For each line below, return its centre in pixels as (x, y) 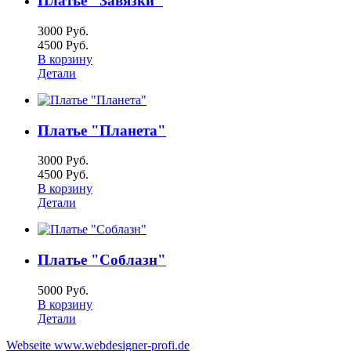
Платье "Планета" (102, 130)
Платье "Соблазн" (102, 260)
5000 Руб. (63, 290)
